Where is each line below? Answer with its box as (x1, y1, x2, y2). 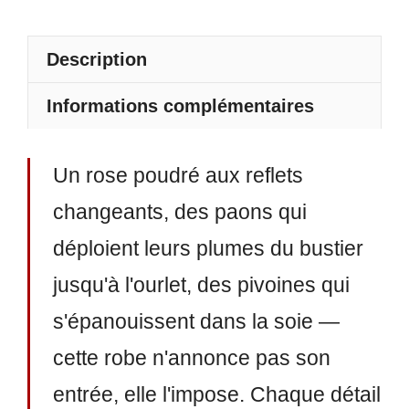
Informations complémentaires (47, 95, 314, 116)
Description (47, 48, 147, 69)
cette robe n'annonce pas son (52, 346, 330, 370)
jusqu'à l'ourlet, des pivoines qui (52, 273, 350, 297)
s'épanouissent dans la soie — (52, 309, 340, 333)
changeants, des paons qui (52, 200, 307, 224)
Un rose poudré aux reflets (52, 163, 303, 187)
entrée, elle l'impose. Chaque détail (52, 383, 381, 406)
